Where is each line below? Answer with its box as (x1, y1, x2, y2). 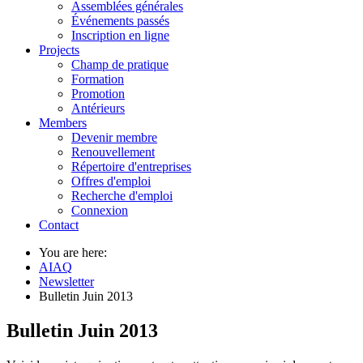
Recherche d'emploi (71, 189, 173, 203)
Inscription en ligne (71, 28, 169, 42)
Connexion (71, 203, 128, 217)
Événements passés (71, 14, 169, 28)
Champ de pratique (71, 58, 169, 71)
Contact (39, 218, 79, 232)
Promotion (71, 87, 125, 100)
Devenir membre (71, 130, 157, 144)
